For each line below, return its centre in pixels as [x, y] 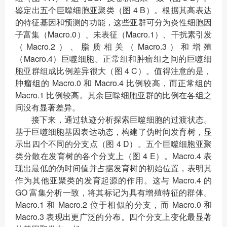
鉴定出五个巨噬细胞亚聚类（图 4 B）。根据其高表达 [113, 10]
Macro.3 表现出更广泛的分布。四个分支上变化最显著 [113, 216]
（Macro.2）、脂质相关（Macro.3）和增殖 [113, 46]
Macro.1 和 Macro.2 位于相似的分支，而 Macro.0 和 [113, 204]
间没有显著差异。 [48, 107]
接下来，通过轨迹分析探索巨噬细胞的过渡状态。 [122, 119]
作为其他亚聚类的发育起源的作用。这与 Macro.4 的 [113, 180]
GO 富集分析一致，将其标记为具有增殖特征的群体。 [113, 192]
